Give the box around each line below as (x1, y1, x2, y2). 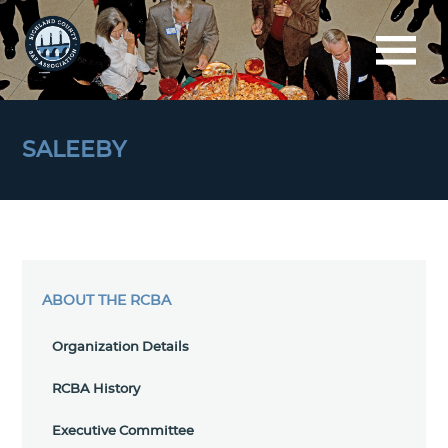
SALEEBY (22, 139, 127, 161)
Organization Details (52, 341, 190, 354)
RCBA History (52, 383, 141, 396)
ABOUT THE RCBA (42, 294, 172, 308)
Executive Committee (52, 425, 195, 438)
